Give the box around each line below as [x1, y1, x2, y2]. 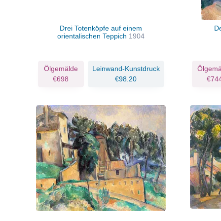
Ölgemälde [43, 64, 78, 73]
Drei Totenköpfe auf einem [60, 24, 143, 32]
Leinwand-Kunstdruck [92, 64, 160, 73]
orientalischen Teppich [57, 32, 129, 40]
